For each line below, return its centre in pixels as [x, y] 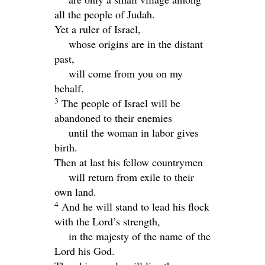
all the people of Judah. [105, 14]
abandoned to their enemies [113, 117]
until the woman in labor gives [134, 132]
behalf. [69, 88]
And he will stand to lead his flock [135, 206]
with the [73, 221]
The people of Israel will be [121, 103]
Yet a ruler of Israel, [98, 29]
